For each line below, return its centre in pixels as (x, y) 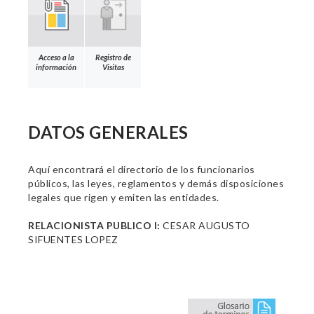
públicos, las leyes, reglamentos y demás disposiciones (156, 183)
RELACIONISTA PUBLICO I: (94, 225)
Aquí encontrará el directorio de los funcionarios (142, 169)
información (56, 67)
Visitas (113, 67)
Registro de (113, 57)
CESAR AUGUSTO (205, 225)
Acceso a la (56, 57)
